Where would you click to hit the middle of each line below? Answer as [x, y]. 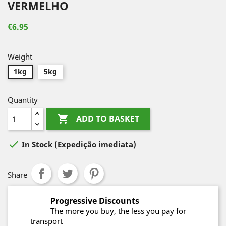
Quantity [23, 100]
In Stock [37, 145]
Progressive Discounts [95, 201]
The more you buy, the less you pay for [118, 211]
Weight [20, 56]
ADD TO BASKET [108, 119]
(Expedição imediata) [95, 145]
